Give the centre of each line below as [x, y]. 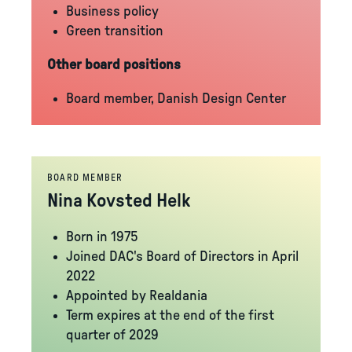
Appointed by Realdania [137, 296]
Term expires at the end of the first [170, 316]
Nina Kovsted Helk [119, 201]
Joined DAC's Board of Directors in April [182, 257]
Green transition [115, 31]
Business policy [112, 12]
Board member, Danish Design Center [176, 99]
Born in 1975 [102, 237]
